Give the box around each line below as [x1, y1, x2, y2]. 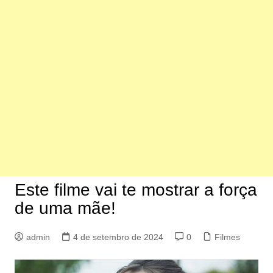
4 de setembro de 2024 [73, 232, 163, 242]
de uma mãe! [14, 199, 116, 218]
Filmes [214, 232, 240, 242]
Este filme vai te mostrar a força [14, 180, 257, 199]
